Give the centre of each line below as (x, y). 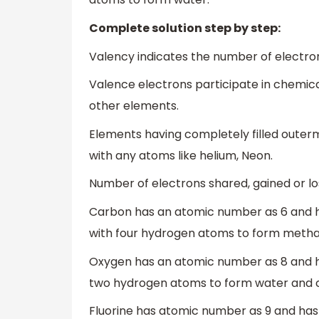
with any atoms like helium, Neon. (181, 155)
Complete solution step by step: (185, 28)
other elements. (134, 106)
